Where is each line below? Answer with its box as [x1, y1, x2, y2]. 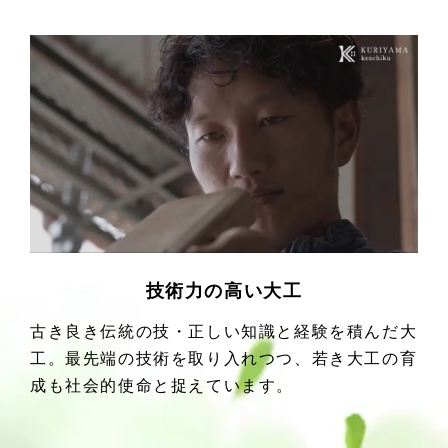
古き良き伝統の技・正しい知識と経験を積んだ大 [30, 322, 418, 340]
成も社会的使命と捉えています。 [30, 376, 294, 394]
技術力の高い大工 [145, 280, 303, 301]
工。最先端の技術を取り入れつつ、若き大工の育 [30, 349, 418, 367]
